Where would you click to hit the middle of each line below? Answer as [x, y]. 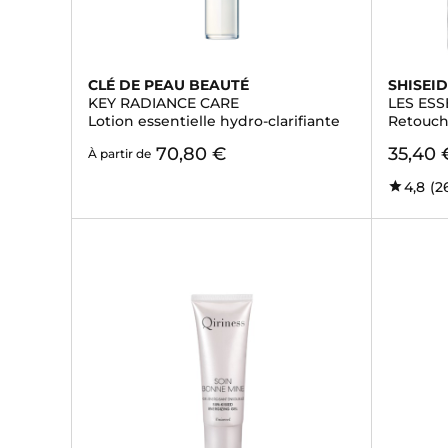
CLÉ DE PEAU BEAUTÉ [168, 85]
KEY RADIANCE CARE [163, 103]
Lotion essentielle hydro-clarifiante [214, 121]
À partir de [119, 153]
